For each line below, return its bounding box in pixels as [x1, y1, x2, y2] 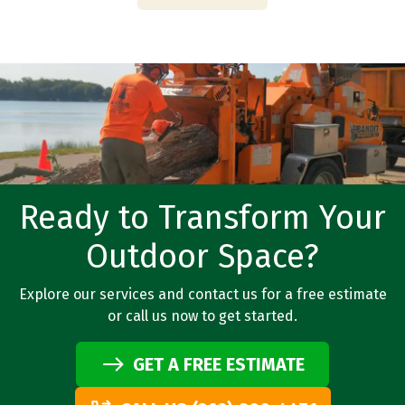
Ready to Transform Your [19, 198, 386, 239]
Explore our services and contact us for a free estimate [18, 286, 387, 304]
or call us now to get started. [108, 307, 297, 325]
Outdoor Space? [86, 237, 319, 278]
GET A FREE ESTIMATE [132, 353, 305, 376]
